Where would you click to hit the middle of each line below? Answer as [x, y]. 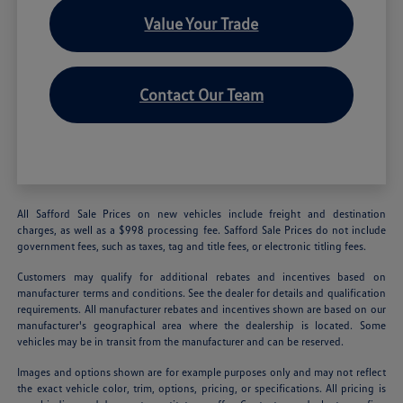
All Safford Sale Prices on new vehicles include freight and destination [201, 213]
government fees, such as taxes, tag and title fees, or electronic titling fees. [192, 246]
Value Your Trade [201, 23]
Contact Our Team [201, 94]
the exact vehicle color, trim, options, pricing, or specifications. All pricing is [201, 388]
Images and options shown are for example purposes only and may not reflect [201, 372]
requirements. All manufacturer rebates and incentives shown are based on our [201, 309]
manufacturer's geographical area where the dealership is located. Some [201, 325]
